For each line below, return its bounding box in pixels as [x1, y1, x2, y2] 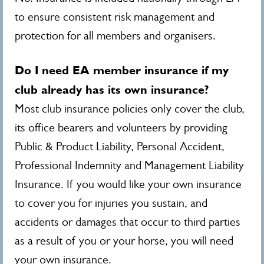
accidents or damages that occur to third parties [15, 215, 240, 229]
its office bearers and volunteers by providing [15, 121, 227, 134]
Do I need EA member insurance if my [15, 63, 229, 77]
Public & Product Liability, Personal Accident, [15, 140, 225, 153]
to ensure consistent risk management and [15, 10, 214, 24]
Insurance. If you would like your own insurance [15, 177, 242, 191]
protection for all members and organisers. [15, 29, 216, 42]
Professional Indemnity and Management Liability [15, 159, 244, 172]
